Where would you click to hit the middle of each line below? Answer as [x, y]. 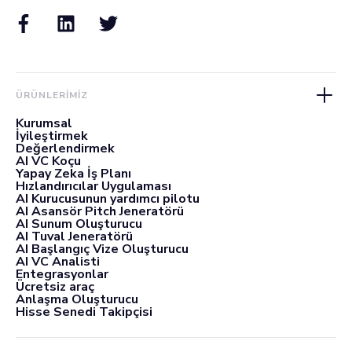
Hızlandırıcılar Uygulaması [93, 186]
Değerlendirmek [65, 148]
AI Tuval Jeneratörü [74, 236]
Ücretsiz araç [55, 287]
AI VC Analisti [58, 262]
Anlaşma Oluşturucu [77, 299]
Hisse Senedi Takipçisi [84, 312]
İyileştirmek [52, 136]
